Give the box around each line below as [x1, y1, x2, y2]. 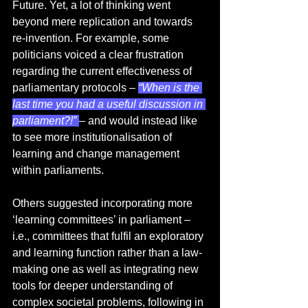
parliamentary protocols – [12, 82, 138, 94]
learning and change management [12, 148, 182, 160]
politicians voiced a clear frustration [12, 49, 186, 61]
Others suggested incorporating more [12, 197, 195, 210]
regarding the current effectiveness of [12, 65, 195, 78]
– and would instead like [79, 115, 200, 127]
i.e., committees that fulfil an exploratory [12, 230, 206, 243]
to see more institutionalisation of [12, 131, 175, 144]
